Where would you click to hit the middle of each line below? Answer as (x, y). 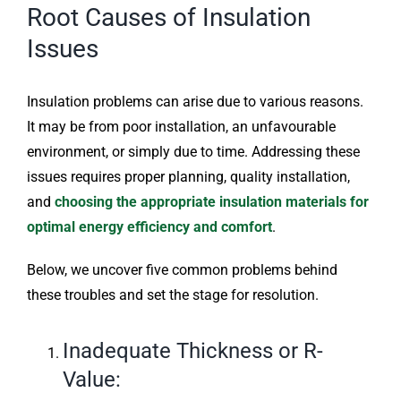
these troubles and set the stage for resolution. (172, 294)
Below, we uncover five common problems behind (182, 269)
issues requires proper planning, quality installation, (188, 176)
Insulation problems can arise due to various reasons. (195, 101)
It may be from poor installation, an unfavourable (181, 126)
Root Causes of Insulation (168, 18)
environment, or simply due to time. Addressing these (193, 151)
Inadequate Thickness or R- (192, 350)
